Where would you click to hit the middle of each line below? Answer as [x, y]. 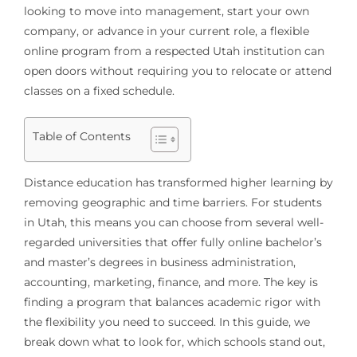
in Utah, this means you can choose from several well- [173, 222]
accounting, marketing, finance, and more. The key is [171, 282]
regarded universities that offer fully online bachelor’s [173, 242]
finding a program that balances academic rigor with [172, 302]
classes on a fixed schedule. [99, 90]
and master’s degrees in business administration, [159, 262]
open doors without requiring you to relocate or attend [177, 71]
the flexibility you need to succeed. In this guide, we [167, 322]
